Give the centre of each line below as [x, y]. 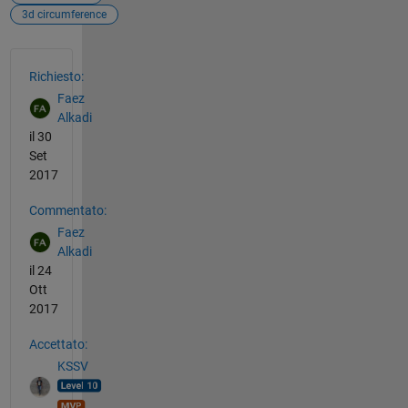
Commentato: [67, 210]
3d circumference [64, 14]
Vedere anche [67, 58]
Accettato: [58, 344]
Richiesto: [56, 76]
